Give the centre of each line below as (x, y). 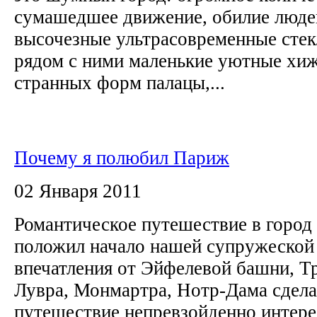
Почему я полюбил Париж (122, 157)
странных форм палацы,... (120, 82)
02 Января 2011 (78, 191)
